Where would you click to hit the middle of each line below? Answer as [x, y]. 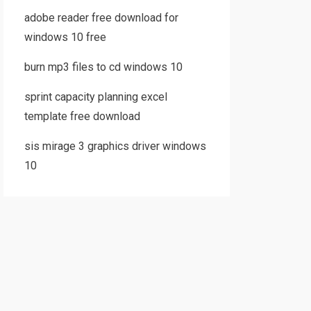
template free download [82, 116]
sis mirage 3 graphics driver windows [115, 146]
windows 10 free [65, 37]
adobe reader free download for [101, 18]
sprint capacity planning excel [95, 97]
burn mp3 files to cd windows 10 [103, 67]
